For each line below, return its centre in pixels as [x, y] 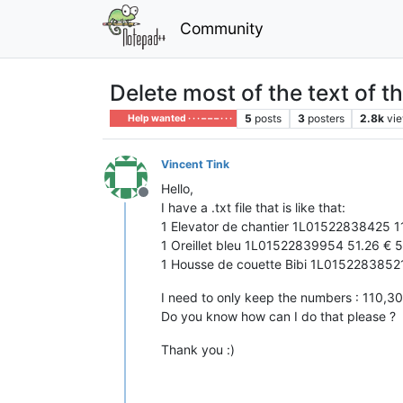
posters [326, 118]
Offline [165, 201]
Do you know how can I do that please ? [278, 316]
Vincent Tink [195, 164]
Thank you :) [198, 349]
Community [221, 28]
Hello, [177, 188]
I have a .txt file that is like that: [253, 207]
